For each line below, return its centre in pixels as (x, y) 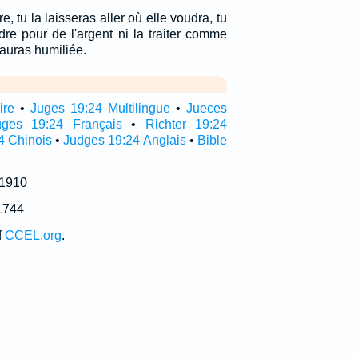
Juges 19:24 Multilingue (100, 108)
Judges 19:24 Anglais (125, 140)
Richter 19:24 (186, 124)
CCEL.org (33, 235)
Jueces (206, 108)
